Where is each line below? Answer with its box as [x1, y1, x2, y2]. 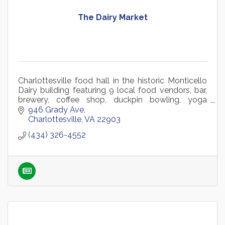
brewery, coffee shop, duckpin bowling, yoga [18, 95, 207, 105]
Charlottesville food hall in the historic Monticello [18, 76, 207, 86]
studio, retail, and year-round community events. [18, 104, 196, 115]
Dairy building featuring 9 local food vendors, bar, [18, 85, 207, 95]
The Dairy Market [77, 13, 148, 23]
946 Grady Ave [28, 105, 84, 115]
